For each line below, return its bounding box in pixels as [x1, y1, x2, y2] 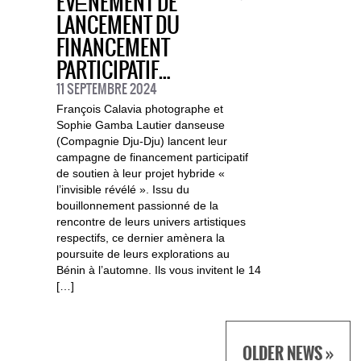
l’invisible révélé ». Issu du [56, 183, 189, 197]
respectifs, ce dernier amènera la [56, 231, 225, 245]
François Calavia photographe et [56, 102, 223, 116]
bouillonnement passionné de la [56, 199, 218, 213]
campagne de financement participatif [56, 151, 248, 164]
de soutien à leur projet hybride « [56, 167, 225, 180]
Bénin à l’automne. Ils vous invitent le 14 [56, 263, 261, 277]
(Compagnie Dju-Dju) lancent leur [56, 135, 227, 148]
